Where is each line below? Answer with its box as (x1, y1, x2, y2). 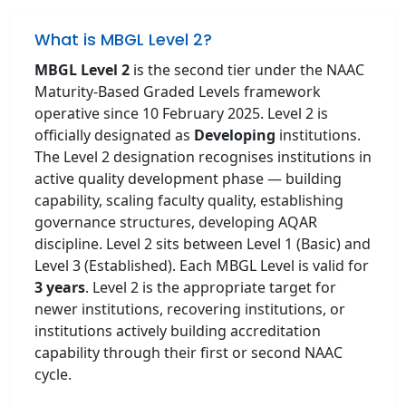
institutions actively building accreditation (34, 321, 321, 341)
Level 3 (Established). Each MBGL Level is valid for (34, 256, 369, 275)
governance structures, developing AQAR (34, 212, 317, 232)
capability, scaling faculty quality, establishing (34, 190, 343, 210)
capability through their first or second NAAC (34, 343, 343, 362)
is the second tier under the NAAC (130, 60, 364, 80)
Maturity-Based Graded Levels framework (34, 82, 321, 101)
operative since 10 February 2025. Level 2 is (34, 103, 328, 123)
